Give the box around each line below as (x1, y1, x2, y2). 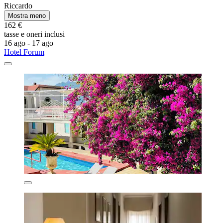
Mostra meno (8, 12, 46, 20)
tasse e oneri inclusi (4, 30, 65, 39)
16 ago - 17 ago (4, 39, 53, 48)
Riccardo (4, 1, 32, 10)
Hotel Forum (4, 48, 44, 57)
